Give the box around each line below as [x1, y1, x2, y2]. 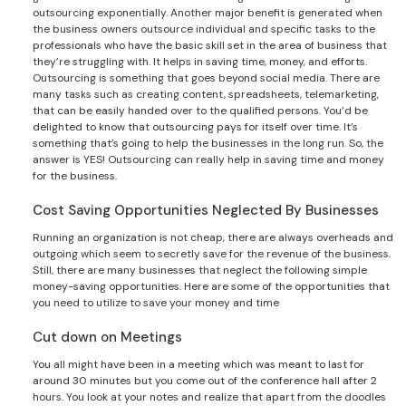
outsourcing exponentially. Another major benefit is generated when [33, 5, 382, 20]
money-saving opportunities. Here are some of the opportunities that [33, 278, 390, 294]
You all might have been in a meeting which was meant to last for [33, 356, 364, 372]
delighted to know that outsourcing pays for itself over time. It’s [33, 119, 358, 134]
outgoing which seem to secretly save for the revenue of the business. [33, 246, 391, 261]
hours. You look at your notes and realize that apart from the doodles [33, 389, 386, 404]
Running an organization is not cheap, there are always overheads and [33, 229, 393, 245]
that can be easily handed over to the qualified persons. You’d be [33, 102, 368, 118]
